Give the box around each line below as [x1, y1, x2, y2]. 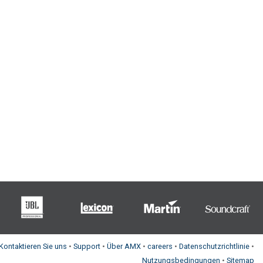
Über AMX [107, 242, 141, 251]
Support [73, 242, 100, 251]
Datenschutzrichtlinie [179, 242, 249, 251]
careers [147, 242, 173, 251]
